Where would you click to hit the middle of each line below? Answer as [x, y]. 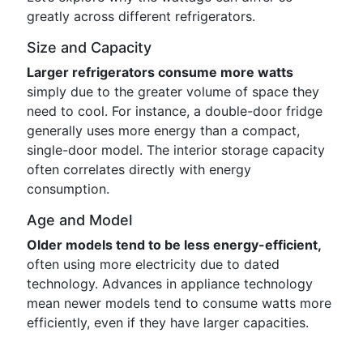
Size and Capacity [89, 47]
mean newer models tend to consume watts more [179, 303]
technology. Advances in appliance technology [170, 284]
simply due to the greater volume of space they [173, 92]
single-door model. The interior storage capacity [176, 150]
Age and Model [79, 220]
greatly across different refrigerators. [141, 16]
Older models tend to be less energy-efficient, [174, 245]
